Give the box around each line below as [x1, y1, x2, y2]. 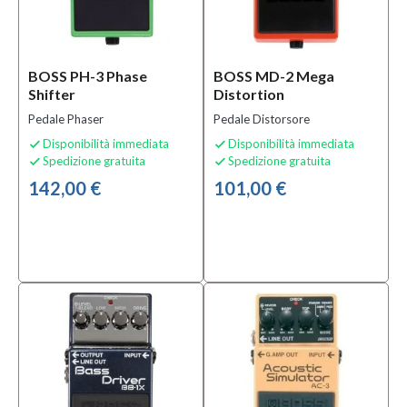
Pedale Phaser [28, 112, 104, 126]
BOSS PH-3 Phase [28, 67, 147, 84]
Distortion [213, 85, 284, 103]
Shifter [28, 85, 75, 103]
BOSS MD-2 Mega [213, 67, 334, 84]
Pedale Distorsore [213, 112, 310, 126]
